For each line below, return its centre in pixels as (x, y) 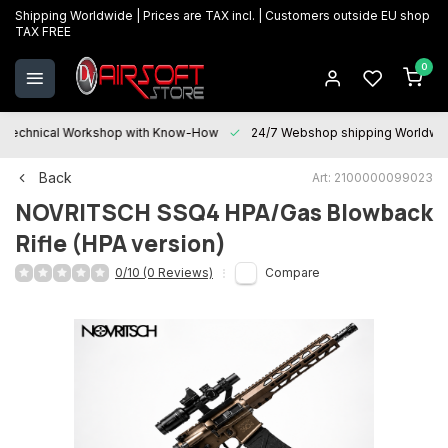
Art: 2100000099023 (372, 177)
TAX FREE (43, 31)
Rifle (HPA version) (120, 243)
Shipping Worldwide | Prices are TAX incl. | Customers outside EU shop (222, 15)
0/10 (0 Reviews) (164, 272)
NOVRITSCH (83, 212)
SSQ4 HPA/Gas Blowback (294, 212)
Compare (292, 272)
